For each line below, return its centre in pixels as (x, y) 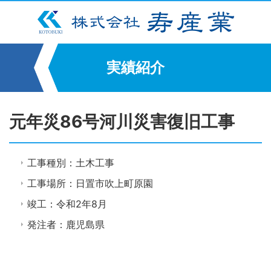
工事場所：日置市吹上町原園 (90, 183)
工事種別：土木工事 (71, 163)
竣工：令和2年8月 (67, 204)
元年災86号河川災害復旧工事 (122, 122)
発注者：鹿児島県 (66, 224)
